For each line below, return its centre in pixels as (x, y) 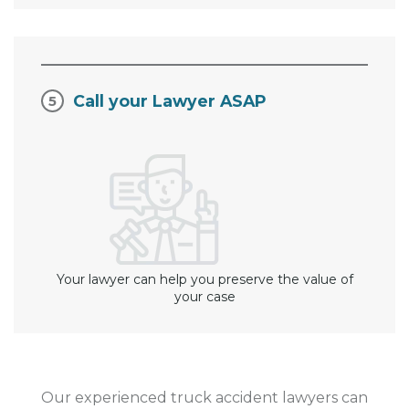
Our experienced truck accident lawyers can (204, 398)
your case (204, 297)
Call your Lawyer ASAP (170, 101)
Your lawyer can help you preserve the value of (204, 280)
